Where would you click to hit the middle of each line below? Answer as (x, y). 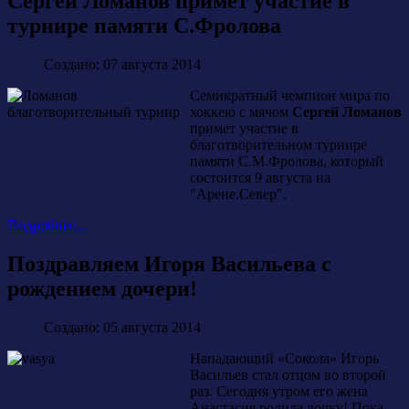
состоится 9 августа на (260, 177)
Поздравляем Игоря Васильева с (169, 263)
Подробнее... (47, 225)
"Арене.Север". (238, 194)
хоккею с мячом (239, 111)
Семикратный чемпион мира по (290, 95)
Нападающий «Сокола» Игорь (284, 358)
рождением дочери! (102, 288)
